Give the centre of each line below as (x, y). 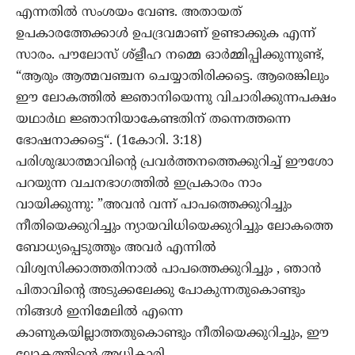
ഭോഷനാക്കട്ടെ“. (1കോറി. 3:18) (109, 141)
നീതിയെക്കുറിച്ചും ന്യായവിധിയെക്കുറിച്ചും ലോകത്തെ (174, 227)
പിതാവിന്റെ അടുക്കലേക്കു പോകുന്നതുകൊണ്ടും (160, 291)
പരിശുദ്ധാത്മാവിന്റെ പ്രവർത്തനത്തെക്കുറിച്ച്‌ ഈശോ (175, 163)
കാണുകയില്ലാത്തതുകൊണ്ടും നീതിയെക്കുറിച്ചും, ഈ (172, 334)
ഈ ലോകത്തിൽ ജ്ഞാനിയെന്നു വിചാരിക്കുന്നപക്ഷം (176, 99)
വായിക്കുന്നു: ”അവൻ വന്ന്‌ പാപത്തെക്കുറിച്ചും (154, 206)
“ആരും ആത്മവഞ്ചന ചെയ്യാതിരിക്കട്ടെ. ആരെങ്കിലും (172, 77)
